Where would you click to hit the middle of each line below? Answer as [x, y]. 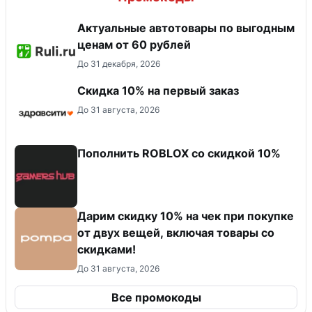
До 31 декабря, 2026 [119, 64]
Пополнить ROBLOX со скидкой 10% [179, 154]
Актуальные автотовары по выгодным [186, 28]
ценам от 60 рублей [134, 45]
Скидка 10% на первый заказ [158, 91]
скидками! [107, 250]
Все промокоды [156, 298]
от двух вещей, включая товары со [176, 233]
